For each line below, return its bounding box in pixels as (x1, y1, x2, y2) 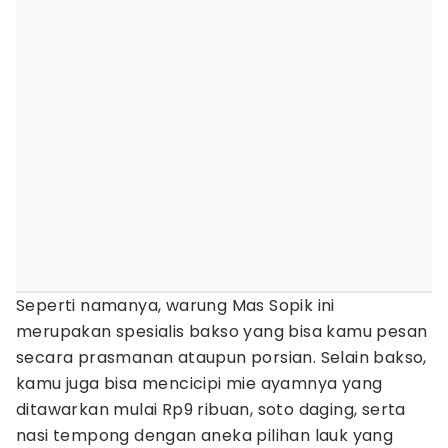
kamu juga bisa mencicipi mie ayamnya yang (16, 372, 383, 395)
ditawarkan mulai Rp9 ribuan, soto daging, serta (16, 398, 406, 421)
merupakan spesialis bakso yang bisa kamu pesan (16, 320, 428, 343)
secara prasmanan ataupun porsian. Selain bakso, (16, 346, 427, 369)
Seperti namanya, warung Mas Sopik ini (16, 294, 335, 317)
